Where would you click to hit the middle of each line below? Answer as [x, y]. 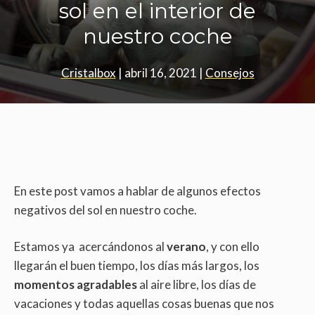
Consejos [230, 72]
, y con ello [233, 247]
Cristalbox [88, 72]
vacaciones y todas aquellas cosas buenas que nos [144, 304]
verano [186, 247]
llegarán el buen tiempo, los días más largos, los [137, 266]
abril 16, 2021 [160, 72]
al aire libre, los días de [197, 285]
